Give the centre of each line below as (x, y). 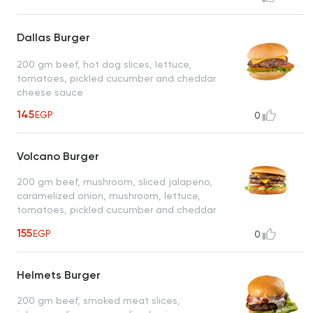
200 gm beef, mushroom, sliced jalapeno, (115, 182)
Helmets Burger (59, 275)
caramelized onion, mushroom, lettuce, (109, 196)
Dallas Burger (53, 38)
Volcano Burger (58, 156)
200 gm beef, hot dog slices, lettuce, (104, 64)
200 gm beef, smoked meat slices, (99, 301)
